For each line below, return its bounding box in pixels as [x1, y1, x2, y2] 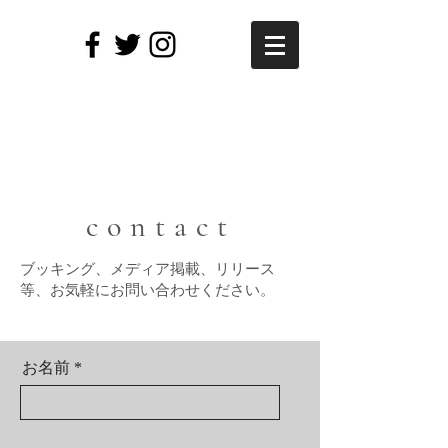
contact [85, 208, 236, 245]
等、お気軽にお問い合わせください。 [20, 282, 275, 298]
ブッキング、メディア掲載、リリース [20, 261, 275, 277]
